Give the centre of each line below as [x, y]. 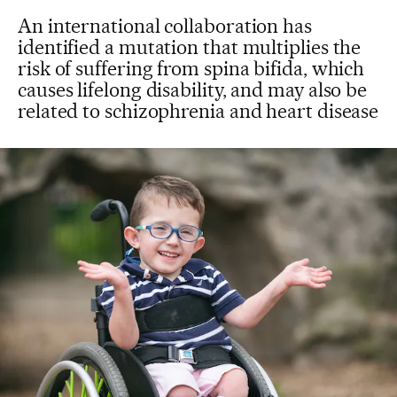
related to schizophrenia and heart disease [198, 111]
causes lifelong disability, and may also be [193, 90]
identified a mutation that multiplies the [190, 47]
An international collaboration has [165, 26]
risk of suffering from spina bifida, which [191, 68]
